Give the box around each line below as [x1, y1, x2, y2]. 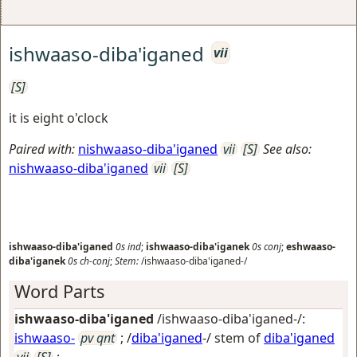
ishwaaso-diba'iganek [146, 239, 249, 253]
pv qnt [80, 328, 115, 347]
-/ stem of [202, 328, 261, 347]
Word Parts [14, 279, 104, 303]
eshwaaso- [286, 239, 335, 253]
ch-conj [80, 253, 110, 268]
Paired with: [9, 139, 75, 158]
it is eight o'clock [9, 108, 108, 127]
